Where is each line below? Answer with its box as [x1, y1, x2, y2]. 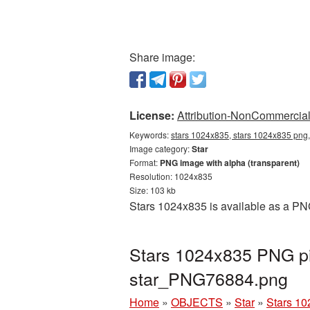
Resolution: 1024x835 [129, 170, 212, 182]
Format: [129, 156, 160, 168]
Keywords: [129, 129, 171, 140]
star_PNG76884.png [129, 266, 288, 291]
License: [129, 107, 174, 123]
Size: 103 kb [129, 184, 176, 196]
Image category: [129, 143, 192, 154]
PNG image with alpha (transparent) [160, 156, 300, 169]
